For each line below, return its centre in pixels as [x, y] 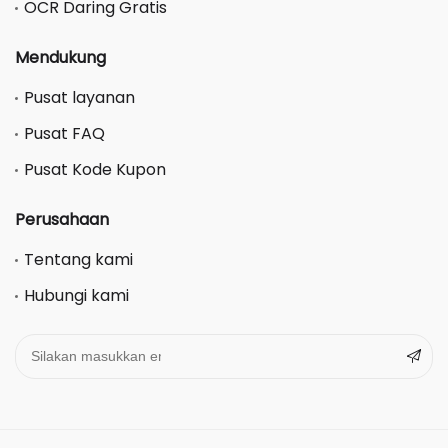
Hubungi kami [76, 295]
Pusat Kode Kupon [95, 169]
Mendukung [60, 57]
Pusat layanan [79, 97]
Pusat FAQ [64, 133]
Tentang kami [78, 259]
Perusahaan [62, 219]
